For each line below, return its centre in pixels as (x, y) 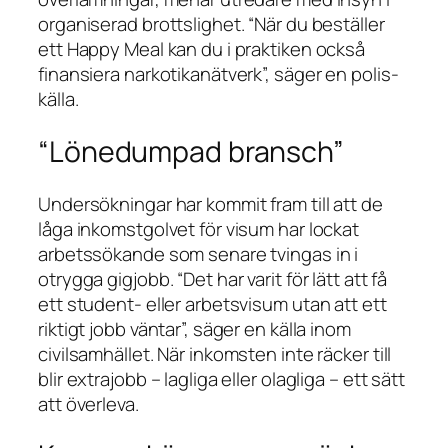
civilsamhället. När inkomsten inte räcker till (215, 353)
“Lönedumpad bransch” (191, 151)
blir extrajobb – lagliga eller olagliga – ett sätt (221, 378)
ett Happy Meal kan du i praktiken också (202, 49)
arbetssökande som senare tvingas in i (198, 253)
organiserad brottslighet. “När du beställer (211, 24)
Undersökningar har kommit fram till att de (210, 203)
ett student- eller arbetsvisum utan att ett (212, 303)
